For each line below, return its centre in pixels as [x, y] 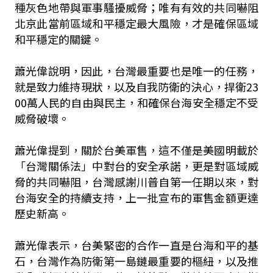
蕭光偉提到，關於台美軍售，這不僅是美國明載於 [136, 150]
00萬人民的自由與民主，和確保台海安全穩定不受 [136, 102]
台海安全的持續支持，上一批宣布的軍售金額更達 [136, 197]
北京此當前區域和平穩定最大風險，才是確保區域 [136, 23]
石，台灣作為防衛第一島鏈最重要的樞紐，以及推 [136, 261]
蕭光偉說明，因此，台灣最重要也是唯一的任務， [136, 71]
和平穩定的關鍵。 [58, 39]
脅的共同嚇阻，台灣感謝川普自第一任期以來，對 [136, 182]
